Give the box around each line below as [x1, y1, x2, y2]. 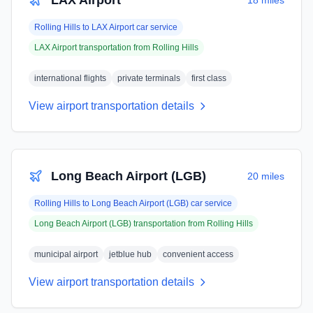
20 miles [247, 170, 284, 182]
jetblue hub [109, 249, 152, 259]
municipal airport [34, 249, 98, 259]
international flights [34, 73, 106, 83]
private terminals [117, 73, 180, 83]
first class [191, 73, 226, 83]
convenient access [163, 249, 233, 259]
